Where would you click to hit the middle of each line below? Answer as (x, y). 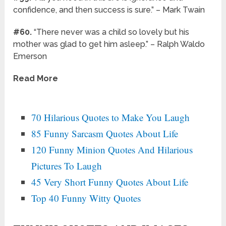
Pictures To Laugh (67, 165)
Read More (36, 79)
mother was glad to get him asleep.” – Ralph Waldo (109, 44)
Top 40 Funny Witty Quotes (86, 198)
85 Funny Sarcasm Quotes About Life (105, 133)
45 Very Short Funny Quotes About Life (110, 182)
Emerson (30, 56)
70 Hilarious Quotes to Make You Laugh (111, 117)
